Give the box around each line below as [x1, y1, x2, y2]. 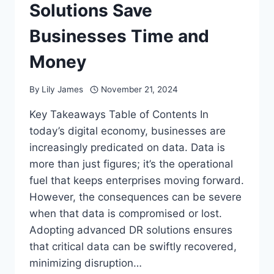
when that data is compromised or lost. [29, 207, 222, 220]
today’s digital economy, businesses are [29, 124, 226, 137]
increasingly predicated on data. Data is [29, 141, 225, 154]
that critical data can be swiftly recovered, [29, 240, 237, 253]
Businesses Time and [29, 26, 209, 47]
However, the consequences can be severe [29, 190, 242, 203]
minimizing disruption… [29, 256, 142, 269]
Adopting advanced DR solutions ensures [29, 223, 232, 236]
